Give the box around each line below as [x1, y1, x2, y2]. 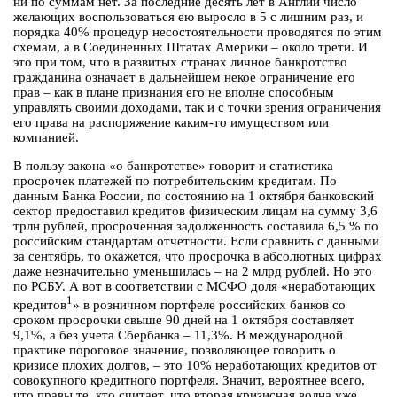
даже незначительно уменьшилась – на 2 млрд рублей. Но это [13, 264, 372, 279]
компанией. [13, 130, 79, 145]
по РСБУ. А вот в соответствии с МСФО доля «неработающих [13, 279, 376, 294]
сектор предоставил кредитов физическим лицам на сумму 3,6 [13, 204, 378, 219]
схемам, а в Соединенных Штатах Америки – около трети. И [13, 40, 368, 55]
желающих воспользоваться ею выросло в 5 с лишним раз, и [13, 10, 363, 25]
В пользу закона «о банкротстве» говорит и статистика [13, 159, 333, 174]
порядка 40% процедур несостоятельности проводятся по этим [13, 25, 382, 40]
